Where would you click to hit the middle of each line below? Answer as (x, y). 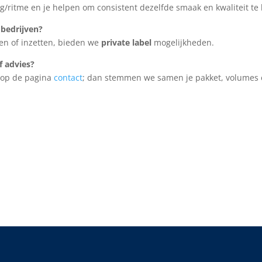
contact (68, 77)
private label (127, 42)
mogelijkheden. (183, 42)
